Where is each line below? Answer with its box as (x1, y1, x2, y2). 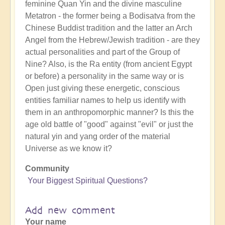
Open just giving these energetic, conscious (25, 83, 180, 92)
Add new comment (25, 204, 115, 216)
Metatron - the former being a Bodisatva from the (25, 11, 195, 20)
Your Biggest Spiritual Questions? (28, 176, 148, 185)
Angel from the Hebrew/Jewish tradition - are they (25, 35, 200, 44)
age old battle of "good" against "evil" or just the (25, 120, 193, 129)
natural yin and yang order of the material (25, 132, 170, 141)
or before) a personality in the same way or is (25, 71, 184, 80)
